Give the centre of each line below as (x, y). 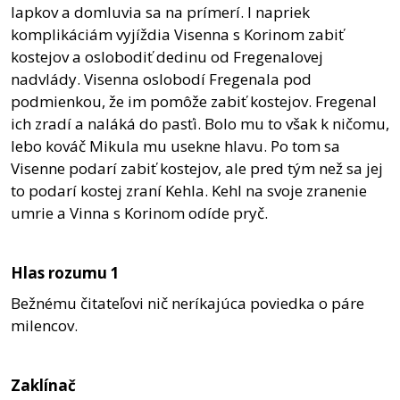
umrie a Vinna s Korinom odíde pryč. (139, 213)
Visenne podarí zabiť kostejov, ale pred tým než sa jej (197, 169)
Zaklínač (43, 385)
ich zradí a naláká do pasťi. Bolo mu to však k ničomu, (200, 124)
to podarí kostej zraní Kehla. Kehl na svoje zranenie (189, 191)
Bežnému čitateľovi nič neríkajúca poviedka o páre (187, 303)
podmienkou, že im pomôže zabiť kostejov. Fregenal (194, 102)
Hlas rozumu (59, 273)
